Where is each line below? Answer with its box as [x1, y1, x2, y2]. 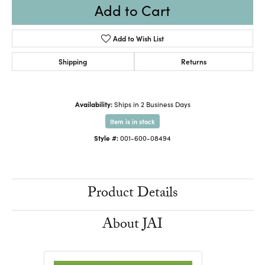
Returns [180, 56, 206, 66]
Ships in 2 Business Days [114, 99, 190, 109]
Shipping [59, 56, 88, 66]
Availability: [75, 99, 112, 109]
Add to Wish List [113, 33, 164, 43]
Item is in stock [110, 116, 155, 126]
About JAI [102, 213, 163, 238]
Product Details [87, 182, 178, 206]
